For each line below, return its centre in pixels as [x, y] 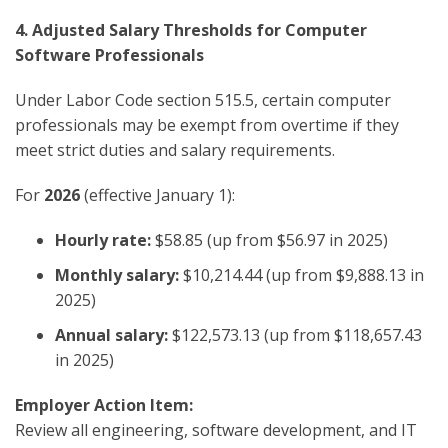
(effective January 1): [157, 194]
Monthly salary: [117, 274]
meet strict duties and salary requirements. [175, 149]
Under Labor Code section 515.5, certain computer [203, 99]
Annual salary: [111, 334]
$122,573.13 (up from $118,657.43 [295, 334]
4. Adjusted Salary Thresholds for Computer [191, 29]
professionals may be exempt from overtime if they [207, 124]
